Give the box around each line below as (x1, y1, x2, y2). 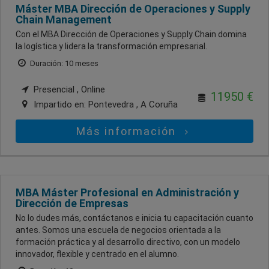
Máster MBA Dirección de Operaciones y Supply (16, 2, 250, 15)
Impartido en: (31, 98, 88, 110)
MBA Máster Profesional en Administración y (16, 186, 239, 199)
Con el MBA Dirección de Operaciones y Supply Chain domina (16, 29, 247, 39)
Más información (76, 124, 180, 138)
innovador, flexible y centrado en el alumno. (16, 249, 179, 259)
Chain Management (16, 13, 112, 26)
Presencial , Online (31, 83, 105, 95)
